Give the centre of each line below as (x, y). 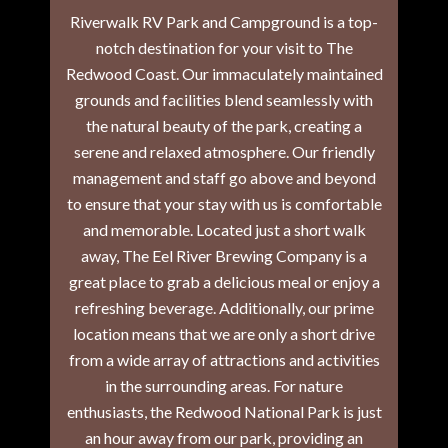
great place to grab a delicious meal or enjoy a (224, 281)
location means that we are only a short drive (224, 333)
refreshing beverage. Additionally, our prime (224, 307)
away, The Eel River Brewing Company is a (224, 255)
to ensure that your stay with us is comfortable (224, 203)
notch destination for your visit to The (224, 47)
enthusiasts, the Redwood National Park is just (224, 411)
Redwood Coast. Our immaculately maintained (224, 73)
